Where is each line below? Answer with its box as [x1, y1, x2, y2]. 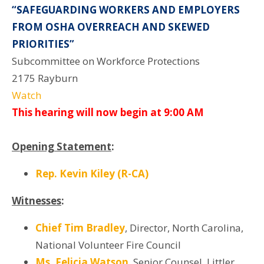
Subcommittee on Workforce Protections [12, 54, 200, 68]
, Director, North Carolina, [125, 220, 243, 235]
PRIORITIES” [12, 37, 74, 51]
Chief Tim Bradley [35, 220, 125, 235]
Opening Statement [12, 139, 111, 153]
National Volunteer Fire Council [35, 237, 181, 252]
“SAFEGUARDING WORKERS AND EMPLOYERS [12, 2, 240, 16]
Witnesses [12, 193, 61, 207]
